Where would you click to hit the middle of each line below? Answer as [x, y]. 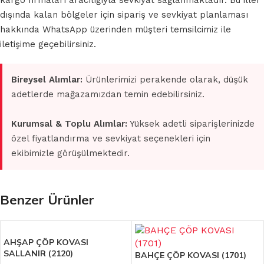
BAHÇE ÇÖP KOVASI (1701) [191, 255]
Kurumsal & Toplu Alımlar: [69, 124]
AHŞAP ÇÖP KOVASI [46, 242]
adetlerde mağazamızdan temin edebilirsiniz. [108, 95]
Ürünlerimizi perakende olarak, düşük [165, 80]
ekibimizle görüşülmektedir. [70, 154]
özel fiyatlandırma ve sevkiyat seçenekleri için [111, 139]
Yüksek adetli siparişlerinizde [191, 124]
